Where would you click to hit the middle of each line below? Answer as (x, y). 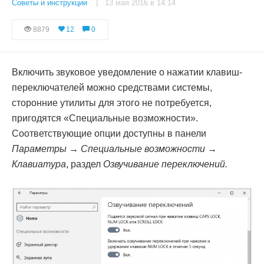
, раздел (85, 164)
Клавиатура (39, 164)
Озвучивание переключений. (165, 164)
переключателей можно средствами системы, (112, 88)
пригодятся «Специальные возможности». (105, 118)
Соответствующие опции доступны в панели (109, 133)
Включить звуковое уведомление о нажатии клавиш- (127, 72)
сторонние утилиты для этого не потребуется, (112, 103)
